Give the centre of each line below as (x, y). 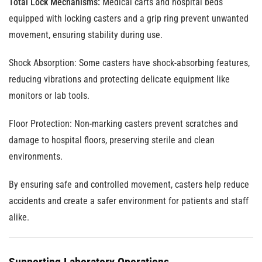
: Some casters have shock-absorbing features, (162, 63)
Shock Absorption (42, 63)
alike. (19, 217)
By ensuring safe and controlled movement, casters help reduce (129, 185)
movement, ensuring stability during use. (86, 35)
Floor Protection (39, 124)
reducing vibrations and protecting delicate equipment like (119, 79)
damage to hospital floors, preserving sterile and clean (112, 140)
